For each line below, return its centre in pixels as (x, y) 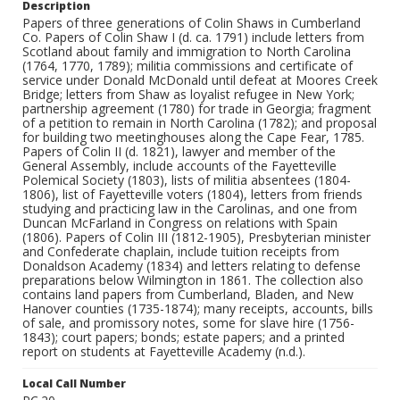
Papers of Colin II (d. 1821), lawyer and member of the (179, 151)
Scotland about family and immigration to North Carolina (187, 51)
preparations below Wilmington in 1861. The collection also (193, 280)
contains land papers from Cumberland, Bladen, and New (188, 294)
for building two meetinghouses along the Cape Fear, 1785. (193, 137)
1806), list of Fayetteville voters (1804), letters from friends (192, 194)
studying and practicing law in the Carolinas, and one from (190, 208)
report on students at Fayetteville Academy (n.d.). (164, 351)
